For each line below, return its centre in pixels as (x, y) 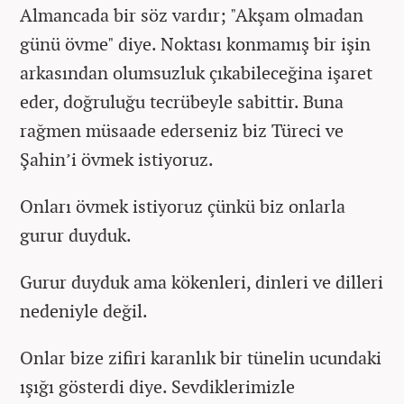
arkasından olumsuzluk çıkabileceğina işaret (196, 72)
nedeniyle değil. (84, 310)
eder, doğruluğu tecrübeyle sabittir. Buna (182, 101)
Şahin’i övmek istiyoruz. (117, 159)
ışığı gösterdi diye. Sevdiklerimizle (157, 386)
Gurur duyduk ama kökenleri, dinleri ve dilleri (202, 281)
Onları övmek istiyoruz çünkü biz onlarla (183, 206)
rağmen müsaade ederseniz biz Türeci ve (182, 130)
